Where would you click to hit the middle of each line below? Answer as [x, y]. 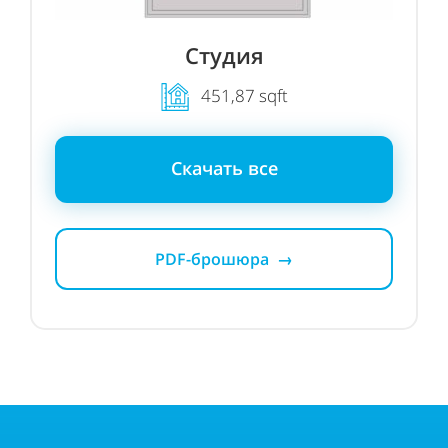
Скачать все [224, 168]
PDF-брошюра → [224, 259]
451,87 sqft [238, 95]
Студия [224, 55]
